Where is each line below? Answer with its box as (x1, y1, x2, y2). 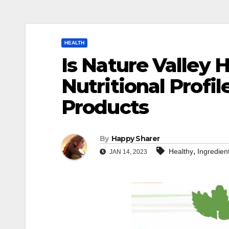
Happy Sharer (111, 134, 160, 144)
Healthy (169, 147, 193, 156)
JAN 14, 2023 (108, 148, 147, 156)
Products (61, 95, 148, 119)
